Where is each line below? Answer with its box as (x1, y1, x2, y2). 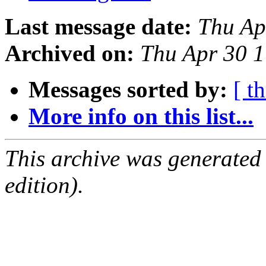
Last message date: (5, 14, 192, 40)
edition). (5, 172, 84, 198)
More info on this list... (28, 103, 254, 129)
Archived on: (5, 40, 134, 66)
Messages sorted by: (28, 77, 227, 103)
